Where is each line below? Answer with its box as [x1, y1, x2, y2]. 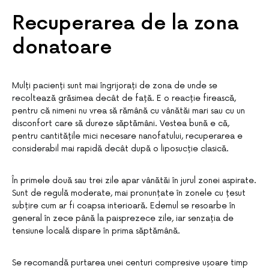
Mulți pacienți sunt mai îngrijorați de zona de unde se [12, 80, 217, 91]
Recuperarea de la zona [12, 12, 239, 35]
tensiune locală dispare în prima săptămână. [12, 226, 180, 236]
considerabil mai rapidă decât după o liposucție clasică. [12, 144, 229, 154]
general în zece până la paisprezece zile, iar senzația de [12, 213, 234, 223]
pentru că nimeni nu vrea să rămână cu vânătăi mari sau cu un [12, 106, 245, 116]
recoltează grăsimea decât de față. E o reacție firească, [12, 93, 236, 103]
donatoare [12, 36, 112, 59]
